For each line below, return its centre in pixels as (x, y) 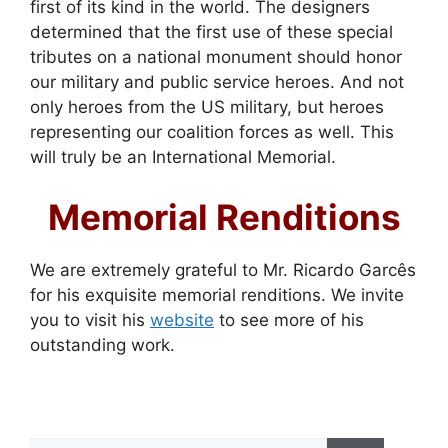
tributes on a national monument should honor (216, 57)
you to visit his (90, 319)
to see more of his (289, 319)
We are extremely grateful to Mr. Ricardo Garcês (223, 269)
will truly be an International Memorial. (183, 157)
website (182, 319)
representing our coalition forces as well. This (212, 132)
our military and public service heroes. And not (217, 82)
